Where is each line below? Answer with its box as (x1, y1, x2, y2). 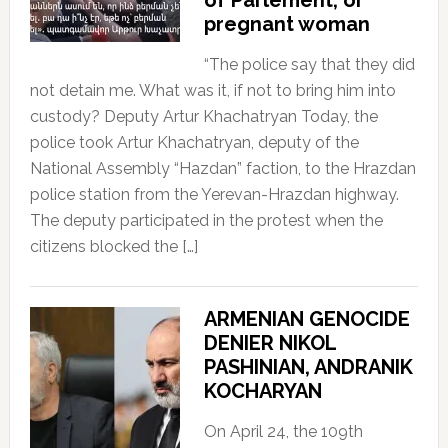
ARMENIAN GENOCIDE (203, 306, 410, 331)
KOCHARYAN (203, 378, 322, 403)
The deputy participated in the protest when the (29, 210, 383, 230)
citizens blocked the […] (29, 236, 198, 256)
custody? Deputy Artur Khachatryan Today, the (29, 106, 378, 126)
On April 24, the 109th (203, 421, 363, 441)
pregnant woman (203, 11, 370, 36)
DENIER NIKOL (203, 330, 336, 355)
